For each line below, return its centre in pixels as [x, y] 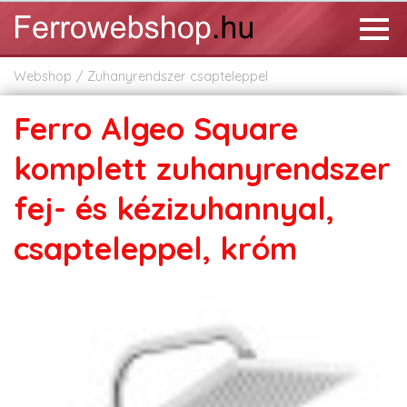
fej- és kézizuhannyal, [174, 208]
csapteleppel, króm [155, 248]
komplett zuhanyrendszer [202, 169]
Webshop [43, 76]
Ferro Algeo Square [156, 129]
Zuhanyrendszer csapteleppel [178, 76]
